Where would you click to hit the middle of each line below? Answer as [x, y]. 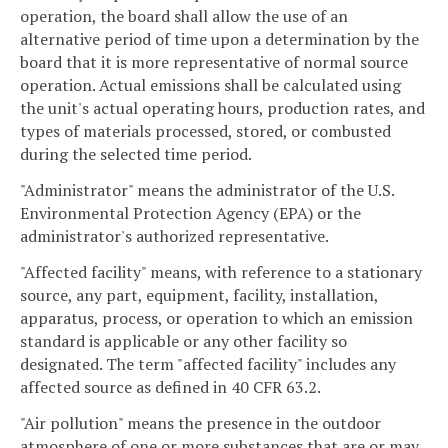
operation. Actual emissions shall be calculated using [210, 85]
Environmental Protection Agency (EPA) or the [190, 213]
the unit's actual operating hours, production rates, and [222, 108]
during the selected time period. [136, 154]
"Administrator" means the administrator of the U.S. [207, 190]
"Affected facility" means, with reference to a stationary [221, 272]
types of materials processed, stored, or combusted [205, 131]
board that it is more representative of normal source [214, 62]
